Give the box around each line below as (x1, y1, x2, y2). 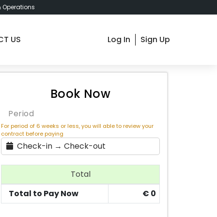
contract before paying (1, 129, 63, 138)
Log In (107, 33, 130, 45)
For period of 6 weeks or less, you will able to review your (1, 122, 154, 130)
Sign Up (140, 33, 170, 45)
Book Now (50, 85, 111, 102)
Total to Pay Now (9, 187, 78, 199)
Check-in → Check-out (17, 140, 106, 152)
